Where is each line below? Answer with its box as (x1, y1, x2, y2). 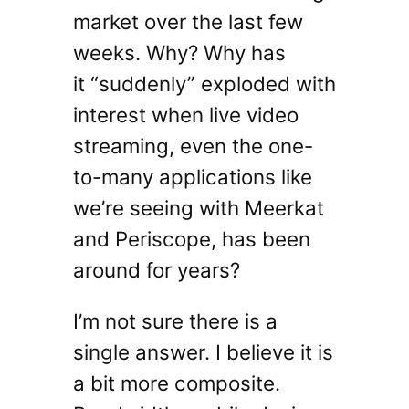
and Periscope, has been (72, 226, 310, 251)
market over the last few (72, 9, 303, 34)
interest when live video (72, 102, 299, 127)
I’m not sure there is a (72, 309, 278, 334)
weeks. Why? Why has (72, 40, 286, 65)
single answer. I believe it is (72, 340, 333, 365)
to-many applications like (72, 164, 312, 189)
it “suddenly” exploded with (72, 71, 336, 96)
